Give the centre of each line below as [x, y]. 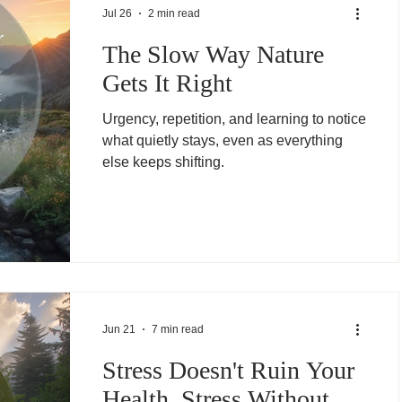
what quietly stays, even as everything [223, 140]
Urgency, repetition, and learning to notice [234, 119]
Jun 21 [119, 329]
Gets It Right [167, 83]
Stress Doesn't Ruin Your [228, 370]
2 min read [174, 13]
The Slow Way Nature [213, 54]
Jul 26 [117, 13]
